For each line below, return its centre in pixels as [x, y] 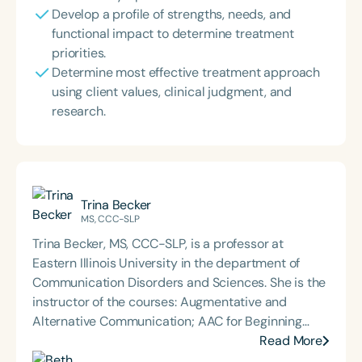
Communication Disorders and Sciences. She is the [179, 282]
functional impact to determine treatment [173, 34]
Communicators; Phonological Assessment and [169, 341]
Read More [291, 341]
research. [79, 111]
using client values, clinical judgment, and [172, 92]
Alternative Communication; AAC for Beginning [167, 321]
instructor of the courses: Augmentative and [160, 302]
